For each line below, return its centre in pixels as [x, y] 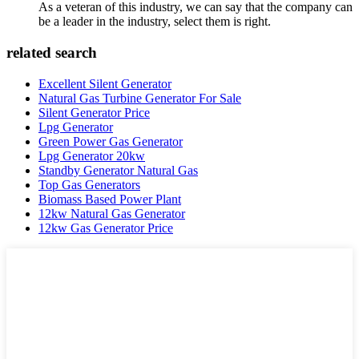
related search [52, 53]
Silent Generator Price [94, 112]
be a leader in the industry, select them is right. [155, 22]
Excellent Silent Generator [105, 83]
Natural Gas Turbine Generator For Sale [140, 98]
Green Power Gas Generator [111, 141]
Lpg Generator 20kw [92, 155]
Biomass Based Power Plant [110, 199]
